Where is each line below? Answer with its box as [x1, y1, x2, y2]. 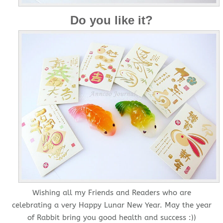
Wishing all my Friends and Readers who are [32, 188, 191, 197]
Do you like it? [70, 13, 153, 27]
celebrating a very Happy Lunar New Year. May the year [11, 200, 212, 210]
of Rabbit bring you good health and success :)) [27, 213, 196, 222]
